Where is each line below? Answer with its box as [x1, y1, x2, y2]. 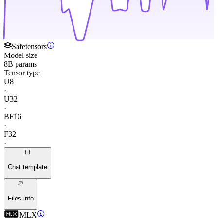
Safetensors [12, 42, 47, 51]
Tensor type [4, 68, 40, 77]
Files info [8, 194, 34, 202]
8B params [4, 59, 37, 68]
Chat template [8, 163, 47, 171]
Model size [4, 51, 37, 59]
